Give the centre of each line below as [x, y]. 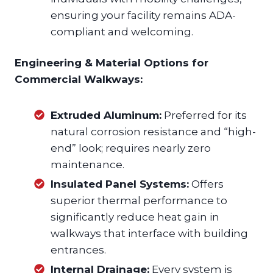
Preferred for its [204, 115]
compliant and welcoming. [122, 32]
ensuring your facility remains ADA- [143, 16]
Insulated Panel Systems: [120, 184]
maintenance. [87, 165]
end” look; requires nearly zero [131, 148]
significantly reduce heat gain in [135, 217]
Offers [206, 184]
